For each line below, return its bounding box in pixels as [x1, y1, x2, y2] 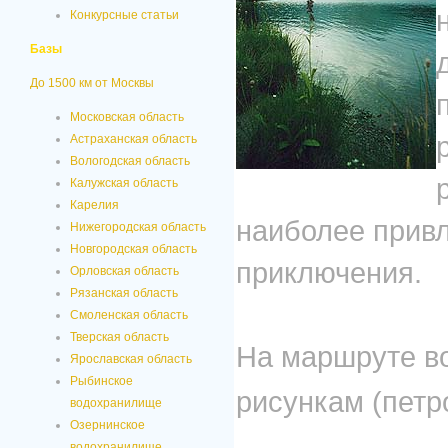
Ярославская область [70, 352, 192, 366]
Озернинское [70, 418, 145, 432]
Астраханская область [70, 132, 197, 146]
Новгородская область [70, 242, 197, 256]
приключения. [236, 256, 422, 289]
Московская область [70, 110, 184, 124]
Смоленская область [70, 308, 188, 322]
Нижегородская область [70, 220, 206, 234]
